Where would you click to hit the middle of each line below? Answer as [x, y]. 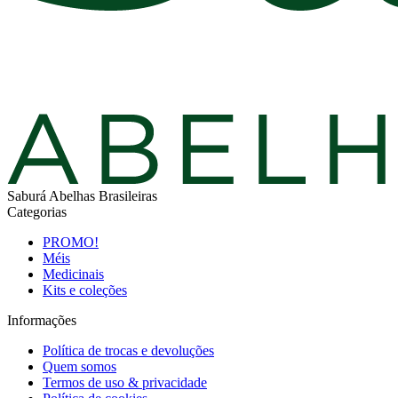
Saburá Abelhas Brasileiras [82, 195]
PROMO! [71, 242]
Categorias [37, 211]
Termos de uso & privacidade [125, 382]
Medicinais [73, 274]
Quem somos [80, 366]
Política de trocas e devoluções [128, 350]
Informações [42, 320]
